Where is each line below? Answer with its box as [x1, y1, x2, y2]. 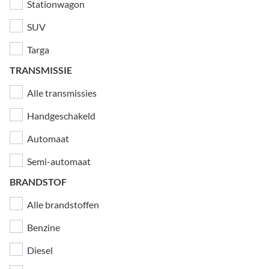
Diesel [25, 244, 53, 256]
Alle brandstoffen [25, 199, 99, 210]
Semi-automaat [25, 156, 91, 167]
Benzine [25, 222, 60, 233]
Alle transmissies [25, 87, 97, 98]
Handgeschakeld [25, 110, 95, 121]
